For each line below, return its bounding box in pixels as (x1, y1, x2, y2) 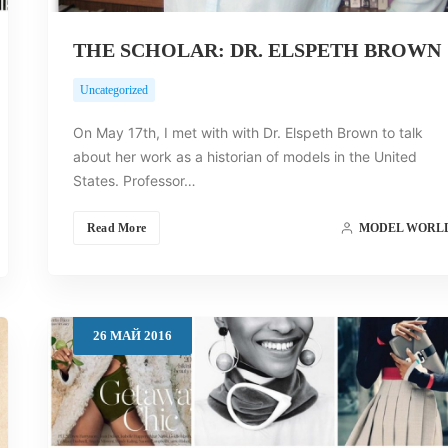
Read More (86, 221, 147, 236)
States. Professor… (72, 172, 196, 190)
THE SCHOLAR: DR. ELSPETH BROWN (72, 39, 441, 62)
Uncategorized (79, 83, 148, 98)
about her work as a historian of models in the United (72, 148, 417, 166)
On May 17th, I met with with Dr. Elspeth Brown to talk (72, 124, 423, 142)
